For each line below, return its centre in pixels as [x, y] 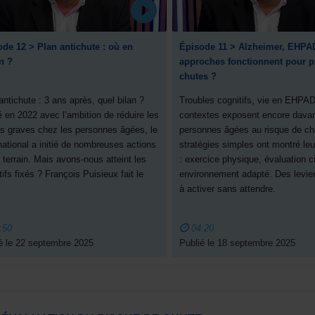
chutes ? [198, 77]
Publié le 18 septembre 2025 [238, 243]
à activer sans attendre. [228, 189]
